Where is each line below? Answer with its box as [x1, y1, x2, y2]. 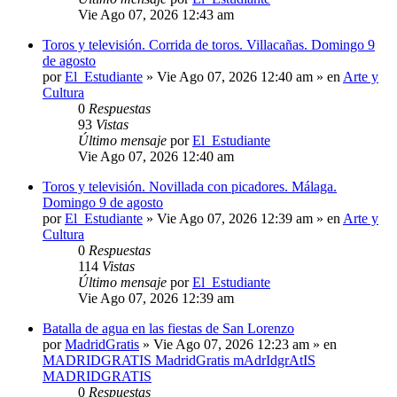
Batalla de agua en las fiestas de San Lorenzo [43, 321, 294, 337]
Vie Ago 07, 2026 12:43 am [78, 7, 234, 23]
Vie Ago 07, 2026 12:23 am [153, 337, 309, 353]
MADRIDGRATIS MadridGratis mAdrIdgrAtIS [43, 353, 315, 369]
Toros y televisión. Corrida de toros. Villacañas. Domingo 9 [43, 37, 375, 53]
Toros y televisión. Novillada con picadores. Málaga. [43, 179, 337, 195]
